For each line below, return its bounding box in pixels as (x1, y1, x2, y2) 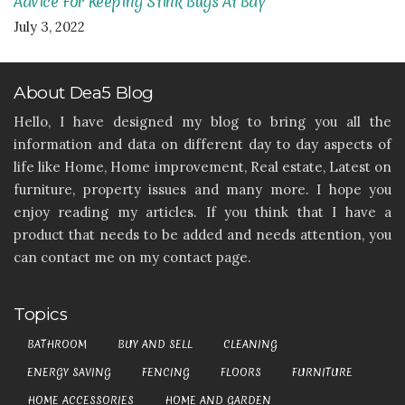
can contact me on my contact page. (14, 248, 251, 266)
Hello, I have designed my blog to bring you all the (14, 112, 391, 130)
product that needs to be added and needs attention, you (14, 225, 391, 243)
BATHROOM (27, 336, 87, 352)
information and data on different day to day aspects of (14, 135, 391, 153)
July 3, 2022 (14, 18, 85, 36)
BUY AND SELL (118, 336, 193, 352)
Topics (14, 303, 68, 325)
